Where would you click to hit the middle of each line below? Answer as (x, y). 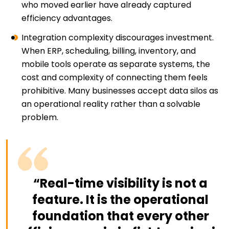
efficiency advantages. (67, 18)
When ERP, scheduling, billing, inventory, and (109, 51)
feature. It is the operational (120, 200)
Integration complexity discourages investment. (118, 38)
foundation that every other (120, 216)
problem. (40, 118)
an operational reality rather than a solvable (111, 104)
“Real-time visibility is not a (120, 184)
